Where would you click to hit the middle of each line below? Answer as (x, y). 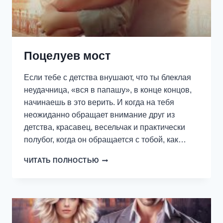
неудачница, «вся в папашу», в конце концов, (108, 90)
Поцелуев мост (67, 56)
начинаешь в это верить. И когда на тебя (99, 103)
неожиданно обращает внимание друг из (99, 115)
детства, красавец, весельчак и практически (105, 127)
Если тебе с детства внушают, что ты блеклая (108, 78)
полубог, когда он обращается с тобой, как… (105, 140)
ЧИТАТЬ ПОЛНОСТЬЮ (61, 161)
